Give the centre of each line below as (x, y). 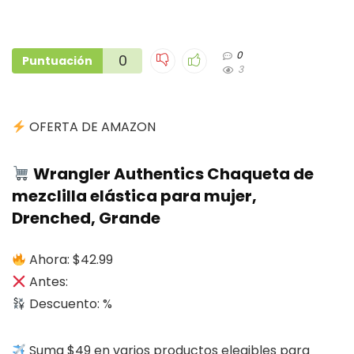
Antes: (47, 282)
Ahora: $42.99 (72, 260)
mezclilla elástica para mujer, (134, 196)
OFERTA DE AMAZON (91, 127)
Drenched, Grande (86, 218)
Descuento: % (70, 304)
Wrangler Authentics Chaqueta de (171, 174)
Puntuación (57, 61)
